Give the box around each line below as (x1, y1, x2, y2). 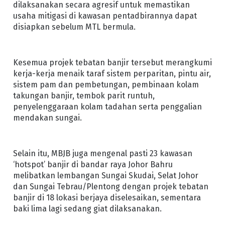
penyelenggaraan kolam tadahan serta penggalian (13, 101, 202, 111)
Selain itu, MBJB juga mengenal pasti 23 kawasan (13, 149, 192, 159)
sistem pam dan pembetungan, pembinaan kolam (13, 79, 199, 89)
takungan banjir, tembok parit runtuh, (13, 90, 155, 100)
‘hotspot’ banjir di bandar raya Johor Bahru (13, 160, 173, 170)
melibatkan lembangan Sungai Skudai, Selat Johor (13, 171, 198, 181)
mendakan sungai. (13, 113, 82, 123)
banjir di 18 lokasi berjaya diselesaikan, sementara (13, 193, 201, 203)
